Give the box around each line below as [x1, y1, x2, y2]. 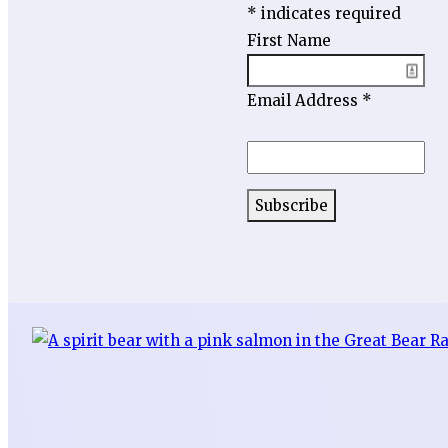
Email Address [247, 90, 362, 110]
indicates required [257, 3, 401, 23]
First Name [247, 30, 331, 50]
